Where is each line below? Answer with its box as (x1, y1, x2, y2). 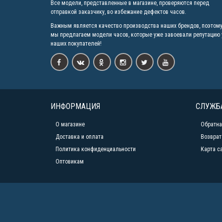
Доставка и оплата (55, 133, 104, 140)
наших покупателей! (51, 40, 102, 47)
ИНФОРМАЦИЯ (51, 101, 100, 111)
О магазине (55, 120, 85, 128)
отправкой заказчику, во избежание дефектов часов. (51, 8, 186, 15)
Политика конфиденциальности (55, 145, 136, 153)
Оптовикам (55, 158, 84, 165)
